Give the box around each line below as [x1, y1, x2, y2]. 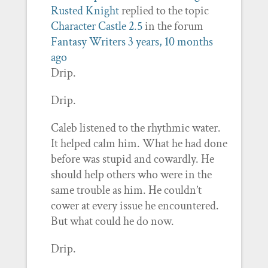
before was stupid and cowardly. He [50, 151, 214, 167]
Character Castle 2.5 [50, 19, 142, 34]
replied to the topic [118, 3, 209, 19]
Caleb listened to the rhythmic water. [50, 120, 221, 136]
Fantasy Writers [50, 34, 126, 50]
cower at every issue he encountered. [50, 198, 219, 214]
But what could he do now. [50, 214, 174, 229]
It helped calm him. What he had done [50, 136, 227, 151]
